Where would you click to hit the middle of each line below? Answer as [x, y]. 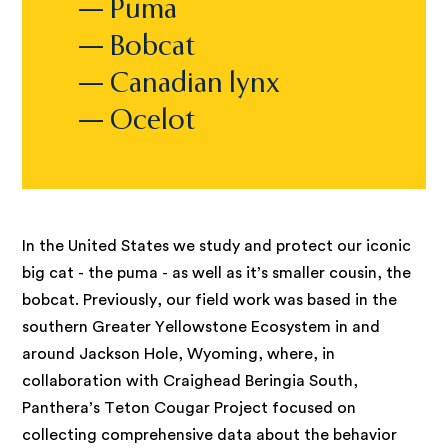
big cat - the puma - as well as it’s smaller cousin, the [217, 273]
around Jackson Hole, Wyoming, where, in [179, 354]
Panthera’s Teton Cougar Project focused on [189, 408]
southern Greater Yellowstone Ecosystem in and [201, 327]
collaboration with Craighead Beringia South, [190, 381]
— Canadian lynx [179, 83]
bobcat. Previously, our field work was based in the [210, 300]
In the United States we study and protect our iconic [217, 246]
